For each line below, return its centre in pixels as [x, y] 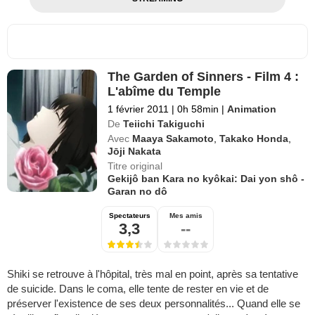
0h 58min [198, 109]
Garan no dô [138, 191]
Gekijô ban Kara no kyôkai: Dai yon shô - [206, 178]
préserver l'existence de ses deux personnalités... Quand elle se [154, 303]
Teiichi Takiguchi [164, 123]
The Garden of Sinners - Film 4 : [204, 76]
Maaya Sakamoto [173, 138]
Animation [252, 109]
